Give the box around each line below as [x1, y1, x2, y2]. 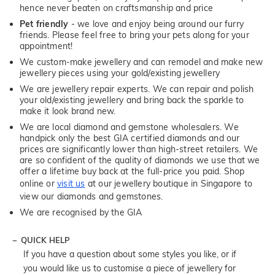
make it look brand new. [20, 105, 116, 117]
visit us [57, 177, 85, 189]
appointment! [20, 40, 73, 52]
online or [20, 177, 58, 189]
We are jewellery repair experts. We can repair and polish [20, 83, 254, 95]
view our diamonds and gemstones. [20, 190, 163, 202]
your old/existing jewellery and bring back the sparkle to [20, 94, 244, 106]
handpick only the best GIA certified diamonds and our [20, 132, 240, 144]
